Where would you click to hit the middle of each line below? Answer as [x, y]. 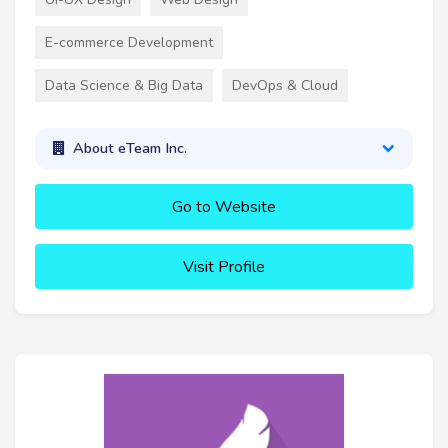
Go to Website [224, 206]
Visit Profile [224, 266]
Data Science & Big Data [124, 85]
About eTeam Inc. [129, 148]
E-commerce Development [129, 42]
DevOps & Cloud [285, 85]
